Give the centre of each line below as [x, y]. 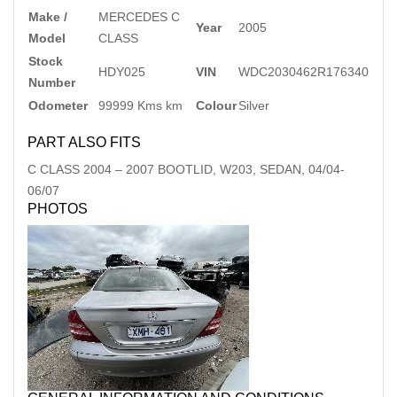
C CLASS [54, 169]
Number [52, 82]
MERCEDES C [139, 17]
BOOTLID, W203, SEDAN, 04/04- [251, 169]
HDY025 [122, 72]
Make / [48, 17]
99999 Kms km [140, 105]
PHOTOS [58, 209]
